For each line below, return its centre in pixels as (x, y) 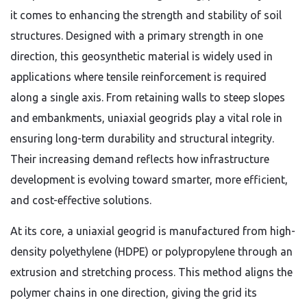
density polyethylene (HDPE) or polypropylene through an (151, 251)
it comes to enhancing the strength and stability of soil (146, 15)
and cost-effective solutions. (81, 200)
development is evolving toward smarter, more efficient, (149, 180)
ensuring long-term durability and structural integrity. (142, 138)
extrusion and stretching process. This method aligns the (151, 272)
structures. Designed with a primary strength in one (137, 36)
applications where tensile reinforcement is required (138, 77)
